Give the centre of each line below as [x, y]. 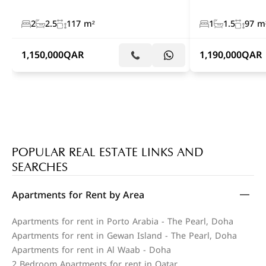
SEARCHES [40, 167]
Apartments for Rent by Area [78, 195]
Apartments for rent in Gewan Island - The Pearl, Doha [124, 236]
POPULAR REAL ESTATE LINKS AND [108, 152]
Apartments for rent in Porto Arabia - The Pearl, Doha [123, 221]
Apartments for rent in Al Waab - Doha [91, 250]
